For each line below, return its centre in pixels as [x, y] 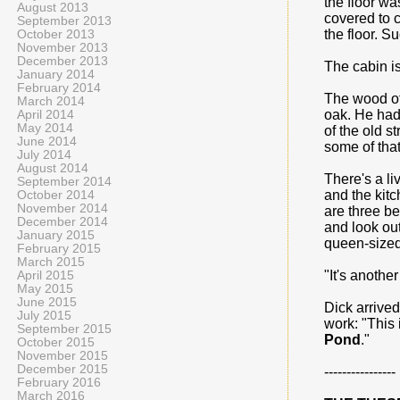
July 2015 [44, 316]
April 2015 [46, 275]
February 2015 [59, 249]
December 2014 [62, 222]
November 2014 [62, 208]
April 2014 [46, 115]
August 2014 [53, 168]
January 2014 [56, 75]
